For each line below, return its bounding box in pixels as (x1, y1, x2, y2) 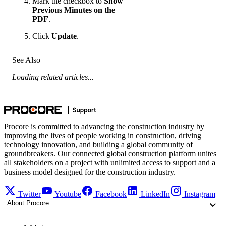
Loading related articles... (12, 73, 94, 82)
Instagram (184, 190, 215, 199)
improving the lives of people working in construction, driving (4, 131, 201, 140)
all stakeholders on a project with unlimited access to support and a (4, 158, 215, 167)
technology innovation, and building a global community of (4, 140, 193, 149)
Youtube (54, 190, 81, 199)
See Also (12, 55, 40, 65)
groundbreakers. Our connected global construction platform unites (4, 149, 216, 158)
